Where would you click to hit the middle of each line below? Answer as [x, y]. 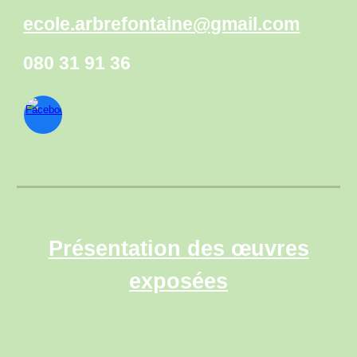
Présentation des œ [149, 249]
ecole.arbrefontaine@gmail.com [162, 24]
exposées [178, 281]
